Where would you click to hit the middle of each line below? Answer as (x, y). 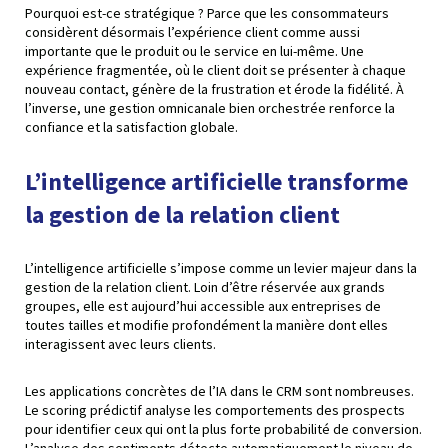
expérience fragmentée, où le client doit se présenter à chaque (215, 69)
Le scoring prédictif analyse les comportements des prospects (215, 409)
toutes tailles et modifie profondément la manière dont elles (206, 324)
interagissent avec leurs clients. (120, 343)
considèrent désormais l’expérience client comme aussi (192, 31)
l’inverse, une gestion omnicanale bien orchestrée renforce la (210, 107)
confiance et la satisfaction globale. (131, 126)
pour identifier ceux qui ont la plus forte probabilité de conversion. (223, 428)
